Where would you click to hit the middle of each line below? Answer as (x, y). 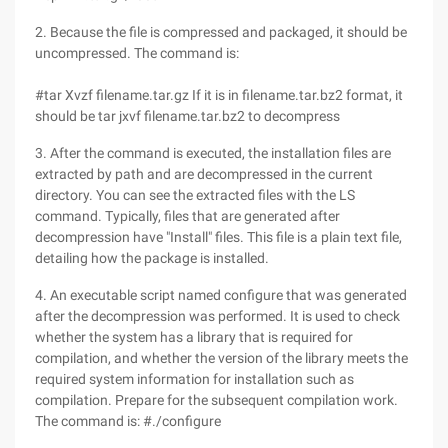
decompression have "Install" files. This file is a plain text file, (218, 237)
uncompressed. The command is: (137, 53)
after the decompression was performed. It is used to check (217, 316)
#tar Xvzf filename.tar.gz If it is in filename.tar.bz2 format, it (219, 95)
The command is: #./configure (128, 421)
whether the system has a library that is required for (194, 337)
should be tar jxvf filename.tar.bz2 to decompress (187, 116)
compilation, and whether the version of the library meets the (221, 358)
